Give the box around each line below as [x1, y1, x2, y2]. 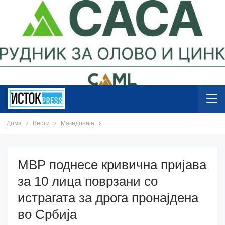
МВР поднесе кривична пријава [18, 157, 206, 172]
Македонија [60, 119, 94, 127]
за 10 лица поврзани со [18, 173, 158, 189]
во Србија [18, 206, 77, 222]
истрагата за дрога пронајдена [18, 190, 198, 205]
